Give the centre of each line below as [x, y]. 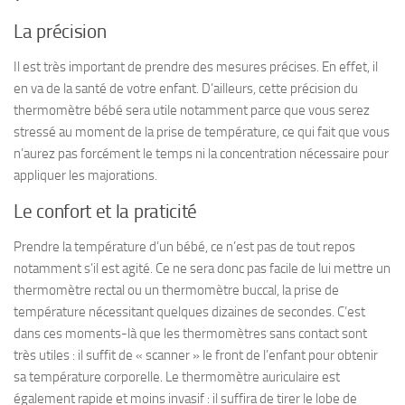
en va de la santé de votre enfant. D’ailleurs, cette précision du [186, 88]
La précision [60, 31]
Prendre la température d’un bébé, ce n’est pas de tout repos [184, 246]
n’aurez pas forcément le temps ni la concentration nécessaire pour [201, 153]
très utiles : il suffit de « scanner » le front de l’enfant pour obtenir [196, 355]
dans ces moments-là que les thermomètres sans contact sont [190, 333]
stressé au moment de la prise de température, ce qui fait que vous [202, 132]
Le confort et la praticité [106, 211]
